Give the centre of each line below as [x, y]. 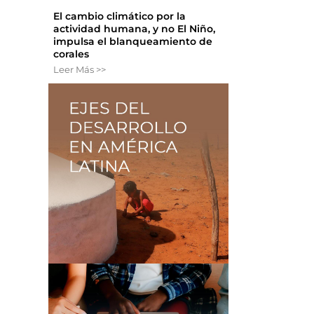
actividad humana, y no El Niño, [135, 29]
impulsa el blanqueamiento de [133, 42]
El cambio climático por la [120, 16]
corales [71, 54]
